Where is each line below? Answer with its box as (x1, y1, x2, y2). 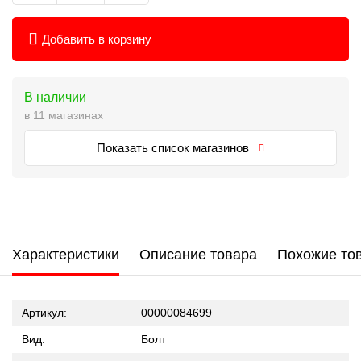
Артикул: (22, 306, 67, 319)
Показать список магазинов (97, 141, 253, 155)
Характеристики (12, 247, 119, 263)
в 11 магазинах (24, 109, 103, 122)
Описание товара (139, 247, 257, 263)
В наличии (24, 90, 86, 104)
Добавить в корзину (42, 32, 152, 46)
